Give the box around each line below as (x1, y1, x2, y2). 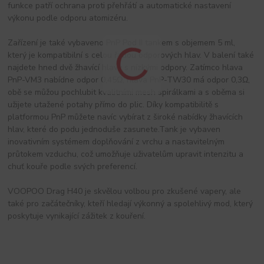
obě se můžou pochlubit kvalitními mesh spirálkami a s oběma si (8, 86, 245, 98)
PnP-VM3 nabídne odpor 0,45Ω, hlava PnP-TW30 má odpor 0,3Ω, (8, 74, 250, 85)
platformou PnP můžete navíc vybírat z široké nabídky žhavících (8, 111, 243, 123)
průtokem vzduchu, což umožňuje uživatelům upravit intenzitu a (8, 148, 244, 160)
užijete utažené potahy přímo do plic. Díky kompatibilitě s (8, 98, 219, 110)
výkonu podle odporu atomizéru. (8, 12, 128, 24)
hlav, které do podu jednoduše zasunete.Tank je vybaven (8, 123, 221, 135)
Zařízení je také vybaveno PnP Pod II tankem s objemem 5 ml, (8, 37, 236, 48)
